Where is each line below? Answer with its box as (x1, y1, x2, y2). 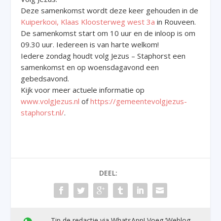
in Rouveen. (155, 16, 196, 27)
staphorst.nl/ (21, 107, 65, 117)
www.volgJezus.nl (21, 96, 80, 106)
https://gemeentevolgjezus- (90, 96, 187, 106)
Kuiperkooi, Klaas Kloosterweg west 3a (21, 16, 155, 27)
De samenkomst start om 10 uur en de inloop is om (21, 28, 196, 38)
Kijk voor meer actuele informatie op (21, 84, 145, 95)
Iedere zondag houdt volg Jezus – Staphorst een (21, 50, 186, 61)
